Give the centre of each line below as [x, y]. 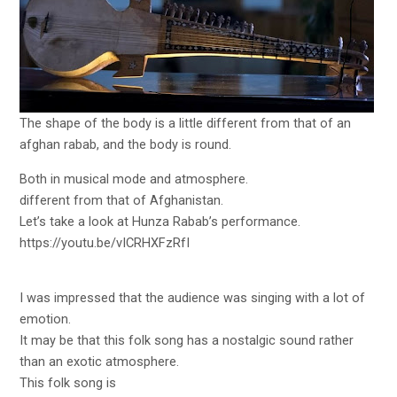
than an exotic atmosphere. [100, 362]
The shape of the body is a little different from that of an [186, 123]
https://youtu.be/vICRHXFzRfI [105, 242]
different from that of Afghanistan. [122, 200]
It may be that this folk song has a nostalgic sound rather [187, 341]
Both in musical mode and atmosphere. [134, 179]
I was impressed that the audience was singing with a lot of [193, 298]
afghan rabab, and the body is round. [126, 144]
